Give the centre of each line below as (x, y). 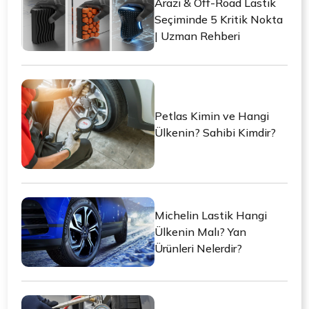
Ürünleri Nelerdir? (198, 249)
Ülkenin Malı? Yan (200, 232)
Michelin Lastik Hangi (211, 216)
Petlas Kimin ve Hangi (212, 116)
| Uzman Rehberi (197, 36)
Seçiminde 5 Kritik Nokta (219, 19)
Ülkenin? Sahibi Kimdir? (215, 133)
